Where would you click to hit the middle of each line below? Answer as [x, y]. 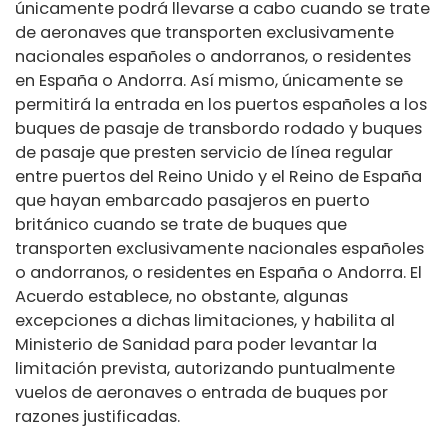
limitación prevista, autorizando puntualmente [205, 369]
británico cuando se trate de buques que [181, 225]
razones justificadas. [97, 417]
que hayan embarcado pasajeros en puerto [192, 201]
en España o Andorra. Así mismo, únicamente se [209, 81]
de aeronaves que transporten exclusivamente [204, 33]
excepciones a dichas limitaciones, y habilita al [205, 321]
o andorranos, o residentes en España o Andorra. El [218, 273]
